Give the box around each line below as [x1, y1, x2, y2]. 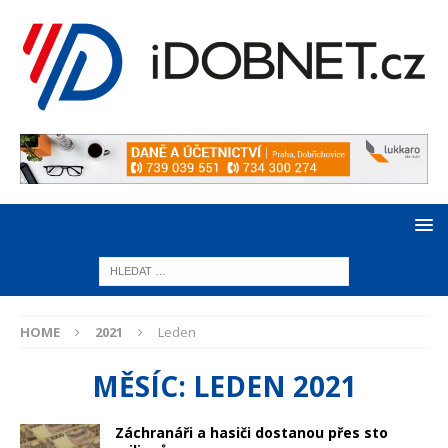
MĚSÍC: [91, 367, 193, 406]
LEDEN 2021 [192, 367, 357, 406]
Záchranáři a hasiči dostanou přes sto [115, 423, 388, 443]
